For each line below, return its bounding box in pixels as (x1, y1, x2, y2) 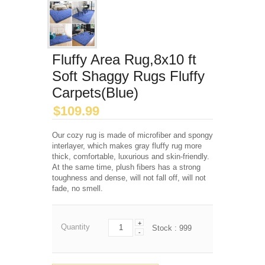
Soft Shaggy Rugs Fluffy (52, 68, 205, 84)
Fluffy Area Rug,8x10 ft (52, 51, 196, 67)
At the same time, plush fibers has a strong (52, 163, 201, 172)
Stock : (152, 224, 179, 232)
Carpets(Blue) (52, 85, 138, 101)
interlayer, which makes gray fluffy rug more (52, 141, 202, 150)
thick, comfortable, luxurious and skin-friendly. (52, 152, 209, 161)
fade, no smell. (52, 184, 103, 193)
